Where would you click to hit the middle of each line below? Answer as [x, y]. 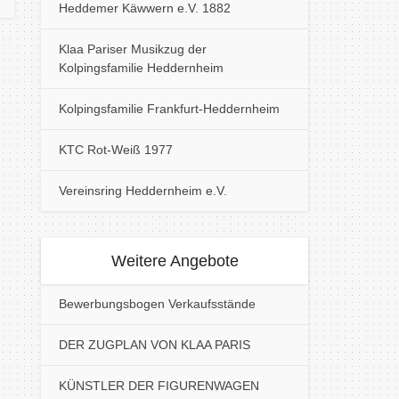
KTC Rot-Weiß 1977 [116, 150]
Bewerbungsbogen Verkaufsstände [157, 304]
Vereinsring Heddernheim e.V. [143, 191]
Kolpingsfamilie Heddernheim [141, 68]
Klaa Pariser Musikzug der [133, 49]
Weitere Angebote [175, 261]
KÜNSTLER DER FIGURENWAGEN [159, 386]
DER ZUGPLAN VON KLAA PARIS [155, 345]
